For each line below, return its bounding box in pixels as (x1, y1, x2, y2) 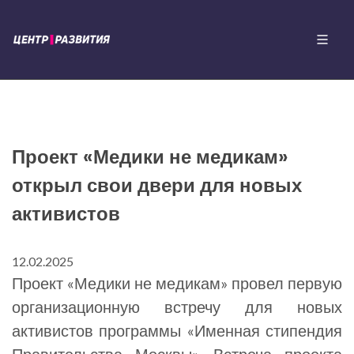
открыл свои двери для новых (12, 172, 302, 198)
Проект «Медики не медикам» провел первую (12, 273, 342, 292)
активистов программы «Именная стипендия (12, 321, 342, 340)
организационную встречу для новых (12, 297, 342, 316)
